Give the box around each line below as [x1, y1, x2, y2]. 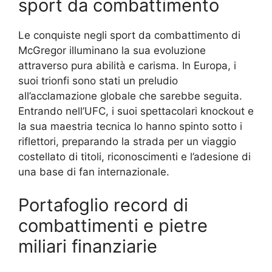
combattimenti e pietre [18, 215, 208, 237]
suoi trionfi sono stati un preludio [18, 74, 178, 87]
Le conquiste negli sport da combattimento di [18, 29, 240, 41]
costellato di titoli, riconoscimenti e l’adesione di [18, 150, 251, 163]
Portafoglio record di [18, 194, 188, 216]
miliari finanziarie [18, 236, 157, 257]
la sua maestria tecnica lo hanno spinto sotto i [18, 120, 242, 132]
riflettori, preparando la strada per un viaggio [18, 135, 236, 148]
